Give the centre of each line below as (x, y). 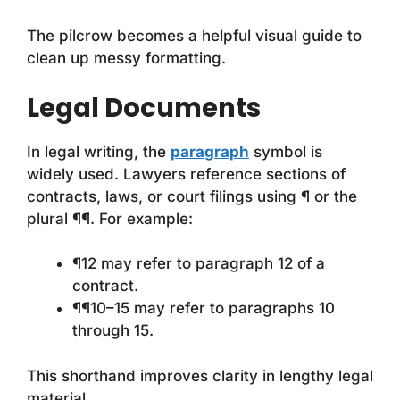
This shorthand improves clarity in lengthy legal (200, 375)
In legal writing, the (99, 151)
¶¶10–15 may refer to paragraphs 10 (204, 308)
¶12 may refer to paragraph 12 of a (199, 264)
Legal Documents (144, 108)
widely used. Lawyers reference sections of (186, 174)
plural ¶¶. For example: (110, 218)
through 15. (113, 331)
